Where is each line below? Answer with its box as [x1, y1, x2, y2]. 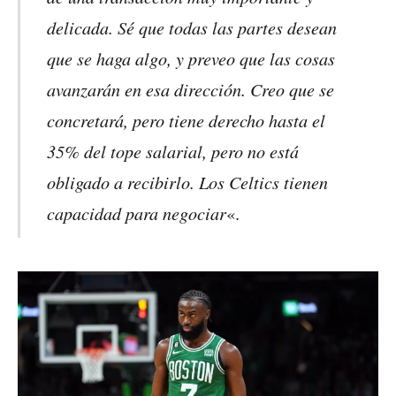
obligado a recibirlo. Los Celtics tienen [47, 170, 329, 194]
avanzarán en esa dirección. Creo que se [47, 77, 335, 102]
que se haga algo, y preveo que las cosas [47, 46, 336, 71]
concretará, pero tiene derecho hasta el [47, 108, 326, 133]
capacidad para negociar [47, 201, 227, 225]
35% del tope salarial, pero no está [47, 139, 300, 164]
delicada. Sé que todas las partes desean [47, 15, 338, 40]
